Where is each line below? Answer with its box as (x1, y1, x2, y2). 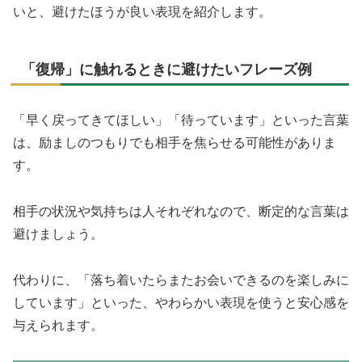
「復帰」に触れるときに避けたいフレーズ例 (21, 61, 312, 78)
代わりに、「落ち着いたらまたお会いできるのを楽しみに (13, 272, 349, 287)
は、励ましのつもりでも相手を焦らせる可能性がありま (13, 136, 336, 150)
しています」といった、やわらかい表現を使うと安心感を (13, 295, 349, 309)
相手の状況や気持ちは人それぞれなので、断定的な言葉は (13, 204, 349, 219)
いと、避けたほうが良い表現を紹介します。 (13, 5, 271, 19)
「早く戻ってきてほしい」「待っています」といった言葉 (13, 113, 349, 128)
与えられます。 (13, 318, 103, 332)
